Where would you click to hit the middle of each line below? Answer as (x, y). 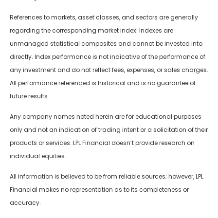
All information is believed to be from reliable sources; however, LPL (107, 177)
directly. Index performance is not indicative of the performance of (108, 57)
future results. (29, 96)
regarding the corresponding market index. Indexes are (91, 31)
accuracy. (25, 203)
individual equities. (38, 156)
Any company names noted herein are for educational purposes (106, 117)
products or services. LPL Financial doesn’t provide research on (102, 143)
